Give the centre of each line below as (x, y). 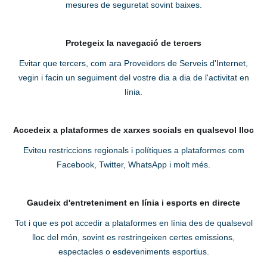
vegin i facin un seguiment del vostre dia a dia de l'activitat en (133, 78)
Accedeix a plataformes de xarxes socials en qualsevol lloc (133, 130)
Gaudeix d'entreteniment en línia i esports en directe (133, 203)
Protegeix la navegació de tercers (133, 43)
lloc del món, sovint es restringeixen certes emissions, (133, 237)
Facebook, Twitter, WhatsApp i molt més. (133, 165)
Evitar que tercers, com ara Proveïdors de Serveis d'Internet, (133, 63)
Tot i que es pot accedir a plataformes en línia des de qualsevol (133, 223)
